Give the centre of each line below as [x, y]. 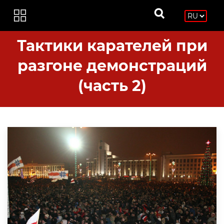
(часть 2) [112, 86]
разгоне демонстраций [112, 66]
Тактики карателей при [112, 46]
